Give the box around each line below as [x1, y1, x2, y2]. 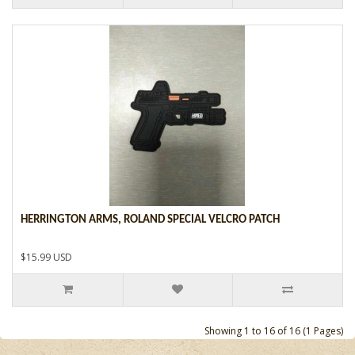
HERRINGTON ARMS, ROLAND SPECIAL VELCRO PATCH [21, 213, 280, 226]
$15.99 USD [21, 250, 72, 264]
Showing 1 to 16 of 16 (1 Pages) [204, 323, 343, 338]
